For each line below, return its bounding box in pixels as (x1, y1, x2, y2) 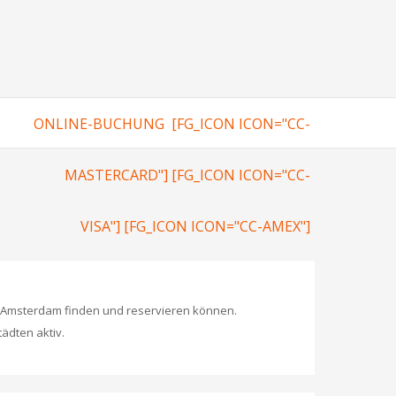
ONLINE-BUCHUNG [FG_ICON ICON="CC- (33, 114, 310, 134)
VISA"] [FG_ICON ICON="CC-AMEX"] (80, 217, 310, 237)
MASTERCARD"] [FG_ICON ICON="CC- (64, 165, 310, 186)
